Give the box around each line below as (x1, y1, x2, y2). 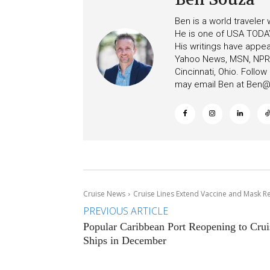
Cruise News (83, 189, 125, 199)
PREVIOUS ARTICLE (83, 204, 168, 218)
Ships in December (83, 234, 166, 247)
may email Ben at (175, 79, 246, 90)
